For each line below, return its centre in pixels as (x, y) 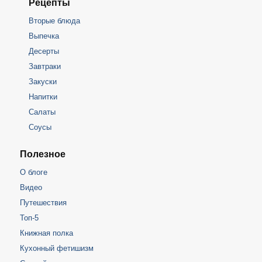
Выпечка (44, 36)
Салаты (42, 112)
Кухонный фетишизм (56, 248)
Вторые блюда (54, 20)
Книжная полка (46, 233)
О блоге (33, 172)
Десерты (44, 51)
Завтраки (44, 66)
